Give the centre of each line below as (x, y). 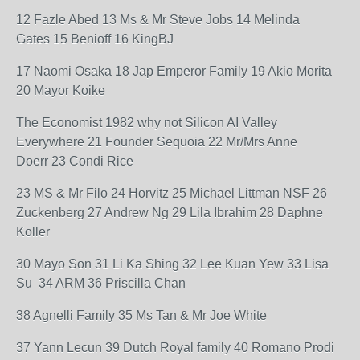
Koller (33, 232)
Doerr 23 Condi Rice (75, 161)
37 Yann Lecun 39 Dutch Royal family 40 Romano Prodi (175, 348)
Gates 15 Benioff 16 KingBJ (95, 39)
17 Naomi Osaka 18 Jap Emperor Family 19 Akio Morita (174, 71)
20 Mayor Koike (61, 90)
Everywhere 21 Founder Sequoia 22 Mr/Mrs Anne (157, 142)
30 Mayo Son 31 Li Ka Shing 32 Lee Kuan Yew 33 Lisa (172, 264)
